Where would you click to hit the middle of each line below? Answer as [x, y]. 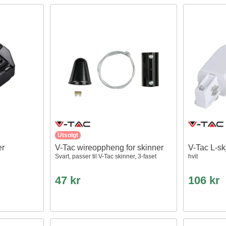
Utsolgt [68, 135]
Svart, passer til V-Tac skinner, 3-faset [106, 156]
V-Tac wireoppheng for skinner [109, 147]
